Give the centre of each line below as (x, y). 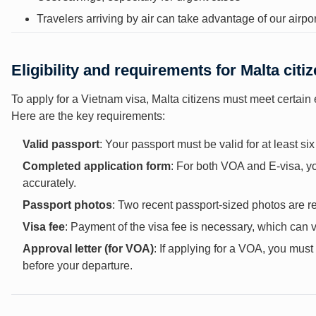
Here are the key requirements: (88, 116)
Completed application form (97, 166)
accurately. (49, 183)
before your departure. (78, 265)
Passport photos (67, 205)
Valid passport (61, 144)
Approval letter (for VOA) (88, 248)
